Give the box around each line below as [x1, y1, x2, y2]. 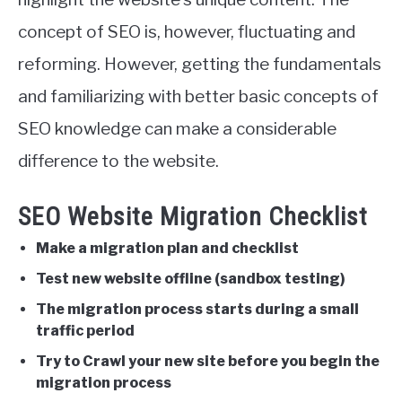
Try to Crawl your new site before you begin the [36, 353, 380, 371]
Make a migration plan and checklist [36, 240, 299, 258]
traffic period [36, 322, 135, 340]
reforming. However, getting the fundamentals [18, 54, 381, 74]
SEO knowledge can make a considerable [18, 118, 336, 139]
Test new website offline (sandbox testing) [36, 270, 345, 288]
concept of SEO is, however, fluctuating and [18, 22, 355, 42]
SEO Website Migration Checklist [18, 202, 368, 232]
